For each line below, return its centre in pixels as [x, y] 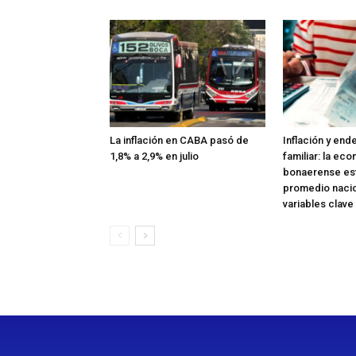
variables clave [318, 204]
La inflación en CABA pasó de [179, 141]
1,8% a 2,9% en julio [154, 157]
